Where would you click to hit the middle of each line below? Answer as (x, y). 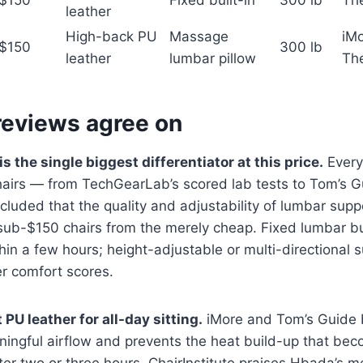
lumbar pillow (213, 59)
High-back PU (111, 37)
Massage (199, 37)
